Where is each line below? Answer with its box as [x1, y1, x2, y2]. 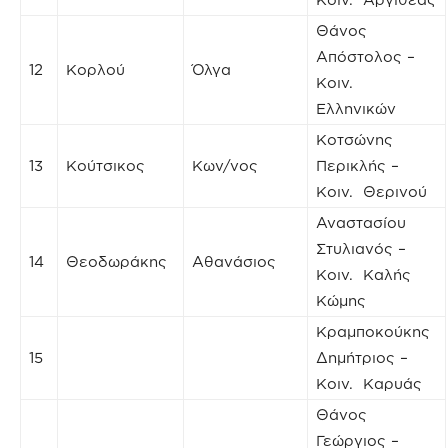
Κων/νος [192, 156, 258, 174]
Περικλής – [316, 156, 399, 174]
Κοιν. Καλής [316, 265, 411, 283]
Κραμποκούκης [316, 322, 430, 340]
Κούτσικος [66, 156, 145, 174]
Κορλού [66, 60, 125, 78]
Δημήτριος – [316, 348, 408, 366]
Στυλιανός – [316, 239, 406, 257]
